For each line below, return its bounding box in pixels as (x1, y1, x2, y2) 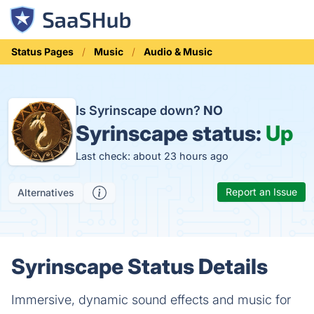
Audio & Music (144, 46, 212, 57)
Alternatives (18, 186, 74, 198)
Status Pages (11, 46, 74, 57)
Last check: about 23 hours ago (76, 149, 228, 162)
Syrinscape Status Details (11, 254, 268, 279)
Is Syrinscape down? (76, 102, 203, 118)
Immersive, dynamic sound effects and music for (11, 292, 291, 307)
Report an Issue (226, 186, 297, 198)
